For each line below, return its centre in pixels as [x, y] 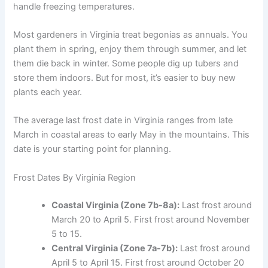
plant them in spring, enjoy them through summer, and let [130, 49]
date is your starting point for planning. [92, 149]
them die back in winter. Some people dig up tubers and [126, 64]
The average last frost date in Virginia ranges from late [123, 121]
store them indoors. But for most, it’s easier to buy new [125, 78]
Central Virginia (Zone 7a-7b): [115, 248]
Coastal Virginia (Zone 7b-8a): [116, 205]
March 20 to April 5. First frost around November [151, 219]
